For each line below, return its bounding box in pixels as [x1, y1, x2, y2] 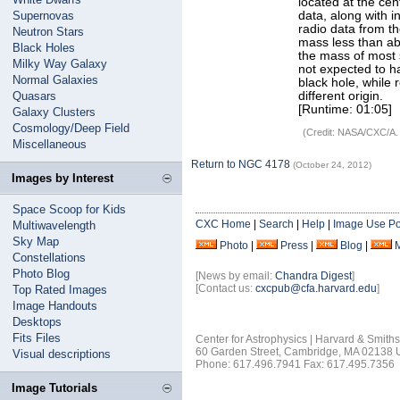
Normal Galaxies [12, 73, 98, 87]
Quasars [12, 89, 56, 103]
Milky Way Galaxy [12, 57, 107, 71]
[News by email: [196, 270, 275, 282]
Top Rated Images [12, 283, 107, 296]
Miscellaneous [12, 137, 87, 151]
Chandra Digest [275, 270, 352, 282]
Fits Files [12, 331, 61, 345]
